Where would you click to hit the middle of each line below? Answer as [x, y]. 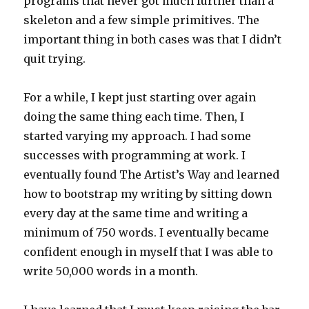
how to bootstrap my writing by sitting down [148, 194]
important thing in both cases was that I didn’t [153, 40]
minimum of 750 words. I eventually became [147, 233]
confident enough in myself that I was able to [149, 252]
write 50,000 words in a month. [111, 271]
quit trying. [55, 59]
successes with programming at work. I [135, 156]
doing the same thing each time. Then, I [134, 117]
